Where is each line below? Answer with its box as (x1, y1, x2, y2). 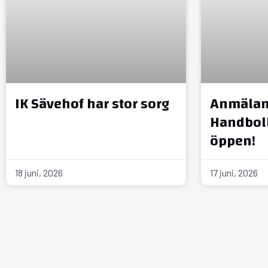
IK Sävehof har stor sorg (15, 91, 169, 118)
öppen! (210, 128, 256, 155)
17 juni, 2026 (210, 167, 258, 179)
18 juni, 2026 (15, 167, 63, 179)
